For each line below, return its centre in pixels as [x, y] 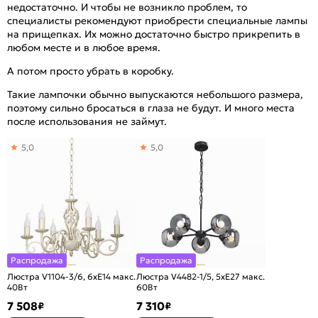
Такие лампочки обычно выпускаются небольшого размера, [155, 94]
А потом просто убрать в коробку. [91, 71]
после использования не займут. [87, 121]
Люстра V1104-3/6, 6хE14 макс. [71, 276]
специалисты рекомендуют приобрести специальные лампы [157, 20]
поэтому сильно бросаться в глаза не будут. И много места [151, 108]
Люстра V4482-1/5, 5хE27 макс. [201, 276]
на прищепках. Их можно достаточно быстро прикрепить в [154, 34]
